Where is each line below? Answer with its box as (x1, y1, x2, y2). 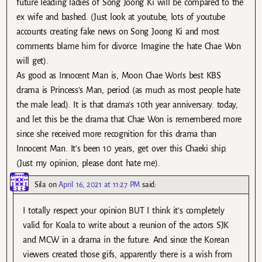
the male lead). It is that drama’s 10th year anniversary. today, (16, 99, 238, 109)
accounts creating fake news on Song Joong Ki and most (16, 26, 219, 36)
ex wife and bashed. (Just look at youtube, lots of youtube (16, 12, 225, 22)
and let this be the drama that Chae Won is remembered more (16, 114, 242, 124)
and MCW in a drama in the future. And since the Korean (23, 235, 229, 244)
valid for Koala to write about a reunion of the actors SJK (23, 220, 229, 230)
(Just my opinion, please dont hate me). (16, 158, 160, 168)
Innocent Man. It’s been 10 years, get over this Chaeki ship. (16, 143, 227, 153)
